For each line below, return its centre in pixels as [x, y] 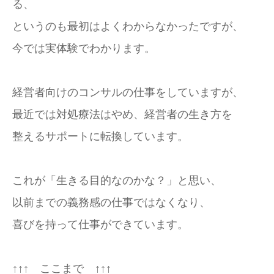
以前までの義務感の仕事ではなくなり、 [111, 202]
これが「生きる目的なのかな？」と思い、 [117, 180]
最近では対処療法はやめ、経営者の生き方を [122, 114]
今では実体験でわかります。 [84, 48]
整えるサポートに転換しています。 [100, 136]
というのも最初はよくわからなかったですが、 [128, 26]
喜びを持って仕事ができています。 [100, 224]
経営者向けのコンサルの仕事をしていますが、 [128, 92]
